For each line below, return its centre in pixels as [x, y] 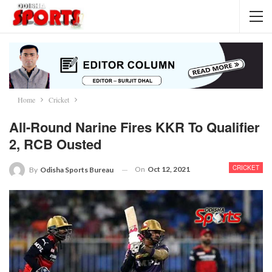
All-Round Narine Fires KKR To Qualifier [134, 127]
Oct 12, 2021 [169, 169]
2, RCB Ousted [55, 144]
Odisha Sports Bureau [77, 170]
